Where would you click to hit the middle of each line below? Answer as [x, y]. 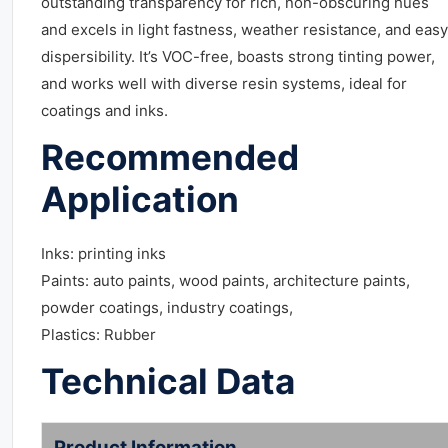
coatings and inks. [104, 110]
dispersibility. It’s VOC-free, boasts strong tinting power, [238, 56]
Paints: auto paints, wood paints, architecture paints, [225, 280]
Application [140, 199]
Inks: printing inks [103, 253]
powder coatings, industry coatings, [167, 307]
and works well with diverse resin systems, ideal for [224, 83]
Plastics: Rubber [98, 334]
